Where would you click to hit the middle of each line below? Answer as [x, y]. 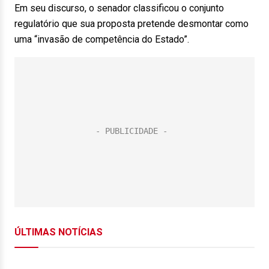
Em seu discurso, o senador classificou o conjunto [119, 8]
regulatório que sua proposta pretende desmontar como [131, 24]
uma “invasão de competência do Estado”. [102, 39]
